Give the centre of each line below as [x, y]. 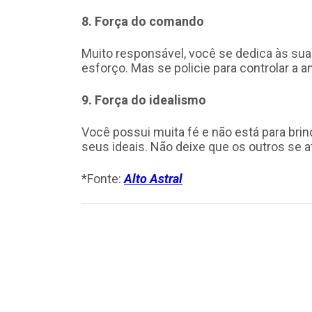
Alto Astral [153, 178]
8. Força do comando [143, 21]
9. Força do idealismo [144, 100]
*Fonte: [103, 178]
